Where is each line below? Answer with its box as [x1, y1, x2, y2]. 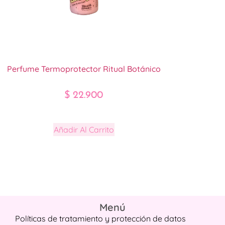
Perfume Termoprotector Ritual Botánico [7, 63, 161, 74]
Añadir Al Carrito [53, 124, 114, 135]
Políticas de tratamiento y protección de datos [15, 213, 186, 223]
